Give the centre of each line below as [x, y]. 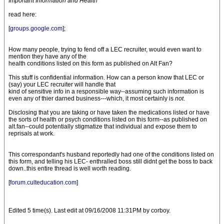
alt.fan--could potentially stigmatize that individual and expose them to [103, 126]
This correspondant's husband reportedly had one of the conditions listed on [111, 154]
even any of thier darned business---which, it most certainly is [92, 98]
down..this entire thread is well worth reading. [70, 168]
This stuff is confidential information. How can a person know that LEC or [106, 77]
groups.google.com [36, 28]
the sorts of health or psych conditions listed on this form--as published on [108, 119]
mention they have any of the [47, 56]
